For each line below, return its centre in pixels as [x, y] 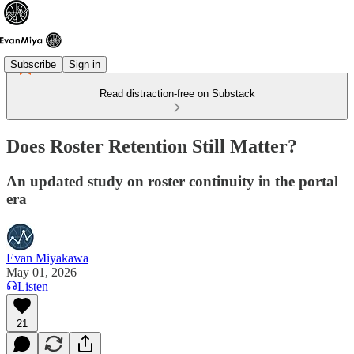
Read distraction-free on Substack [177, 94]
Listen [33, 286]
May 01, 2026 [41, 272]
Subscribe [33, 64]
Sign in [85, 64]
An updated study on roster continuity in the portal [172, 181]
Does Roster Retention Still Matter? [152, 146]
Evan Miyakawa [47, 258]
